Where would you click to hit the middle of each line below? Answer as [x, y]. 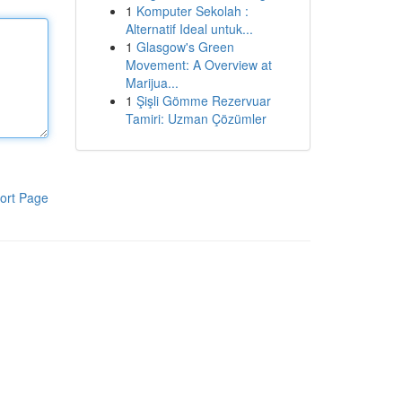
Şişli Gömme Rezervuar [203, 100]
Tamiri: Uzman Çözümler [196, 118]
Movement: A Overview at [198, 65]
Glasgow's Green [185, 47]
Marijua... [152, 83]
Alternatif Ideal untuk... [189, 29]
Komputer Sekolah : [192, 11]
